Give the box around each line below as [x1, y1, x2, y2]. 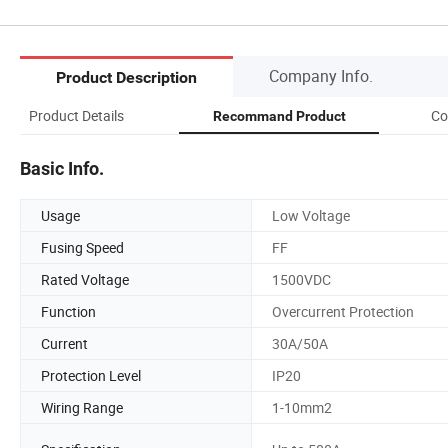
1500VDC [272, 269, 331, 289]
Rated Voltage [41, 269, 129, 289]
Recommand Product [212, 107, 346, 124]
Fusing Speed [41, 237, 124, 257]
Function [41, 301, 96, 321]
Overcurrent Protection [272, 301, 414, 321]
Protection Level [41, 365, 141, 385]
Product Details [28, 105, 124, 125]
